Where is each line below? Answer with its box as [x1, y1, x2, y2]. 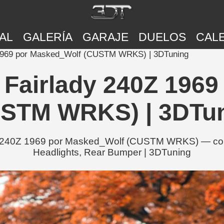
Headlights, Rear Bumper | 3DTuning [33, 147, 191, 157]
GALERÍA [22, 30, 72, 43]
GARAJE [82, 30, 128, 43]
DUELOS [138, 30, 186, 43]
